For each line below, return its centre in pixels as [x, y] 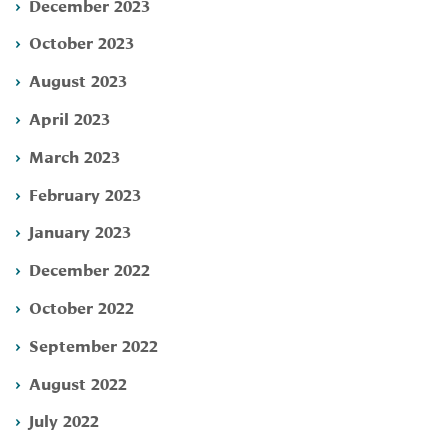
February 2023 [85, 193]
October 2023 [81, 42]
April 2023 [69, 117]
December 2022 [89, 269]
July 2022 [64, 420]
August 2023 [78, 80]
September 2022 [93, 344]
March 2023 [74, 155]
